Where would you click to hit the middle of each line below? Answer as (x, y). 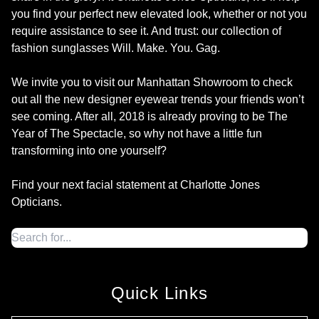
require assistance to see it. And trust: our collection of (146, 31)
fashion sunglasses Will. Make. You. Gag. (116, 48)
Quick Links (159, 293)
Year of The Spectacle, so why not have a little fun (137, 134)
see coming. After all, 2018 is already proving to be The (150, 116)
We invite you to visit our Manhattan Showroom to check (152, 82)
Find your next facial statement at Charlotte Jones (136, 185)
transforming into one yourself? (89, 151)
